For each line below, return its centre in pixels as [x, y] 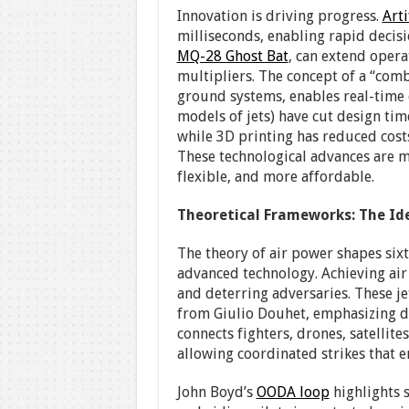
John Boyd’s [216, 392]
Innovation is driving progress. [279, 16]
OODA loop [293, 392]
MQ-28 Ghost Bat [232, 56]
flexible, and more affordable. [275, 177]
